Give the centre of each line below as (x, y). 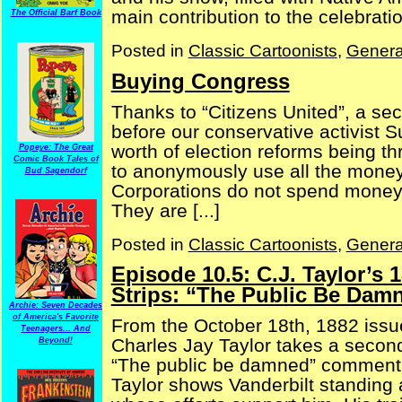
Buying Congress (200, 81)
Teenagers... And (56, 328)
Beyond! (56, 340)
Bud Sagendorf (56, 170)
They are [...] (165, 210)
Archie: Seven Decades (56, 305)
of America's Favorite (56, 317)
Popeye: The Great (56, 147)
